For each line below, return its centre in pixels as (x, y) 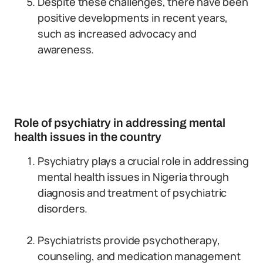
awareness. (66, 49)
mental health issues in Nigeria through (133, 177)
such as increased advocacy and (117, 33)
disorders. (63, 208)
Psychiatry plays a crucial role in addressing (143, 161)
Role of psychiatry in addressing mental (120, 123)
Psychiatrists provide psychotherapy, (129, 240)
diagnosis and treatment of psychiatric (132, 193)
